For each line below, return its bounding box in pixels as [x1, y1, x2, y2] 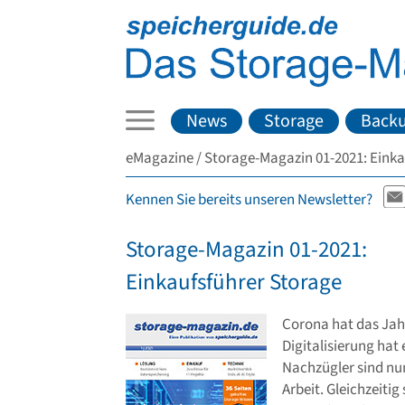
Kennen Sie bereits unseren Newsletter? [126, 189, 372, 212]
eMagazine [126, 146, 193, 169]
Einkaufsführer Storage [126, 266, 342, 299]
